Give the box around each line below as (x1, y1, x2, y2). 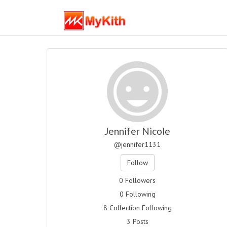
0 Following (119, 190, 156, 199)
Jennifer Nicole (104, 125, 171, 137)
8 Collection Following (103, 203, 172, 212)
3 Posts (126, 217, 148, 226)
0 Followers (119, 176, 156, 185)
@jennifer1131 (114, 140, 161, 149)
